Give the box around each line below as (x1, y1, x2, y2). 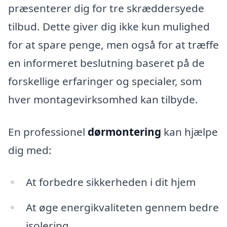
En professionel (8, 124, 88, 139)
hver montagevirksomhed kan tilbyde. (8, 92, 198, 106)
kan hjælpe (161, 124, 218, 139)
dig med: (8, 142, 52, 157)
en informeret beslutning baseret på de (8, 55, 205, 70)
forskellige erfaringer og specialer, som (8, 73, 202, 88)
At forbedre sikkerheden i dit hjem (25, 175, 196, 190)
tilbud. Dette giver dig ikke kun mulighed (8, 19, 210, 33)
